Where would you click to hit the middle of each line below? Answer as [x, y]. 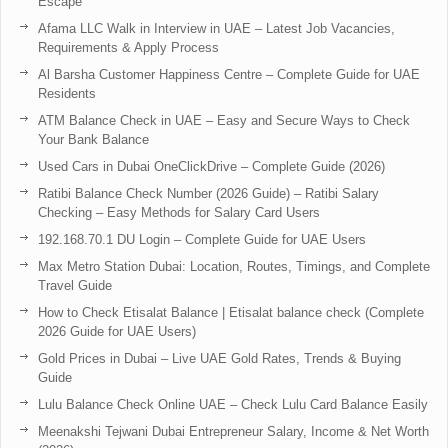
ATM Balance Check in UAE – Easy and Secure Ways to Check [224, 120]
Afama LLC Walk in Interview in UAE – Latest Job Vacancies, [216, 28]
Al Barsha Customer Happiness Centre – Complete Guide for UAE [229, 74]
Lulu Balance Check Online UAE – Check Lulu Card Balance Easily [233, 404]
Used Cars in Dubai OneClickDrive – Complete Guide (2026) [211, 166]
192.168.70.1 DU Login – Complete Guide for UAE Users [202, 239]
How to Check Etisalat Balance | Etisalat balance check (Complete [231, 312]
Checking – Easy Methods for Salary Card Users [179, 212]
